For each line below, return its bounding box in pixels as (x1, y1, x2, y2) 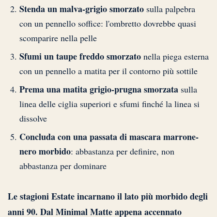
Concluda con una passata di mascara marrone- (19, 130, 199, 143)
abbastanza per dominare (19, 159, 107, 171)
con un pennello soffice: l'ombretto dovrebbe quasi (19, 17, 196, 29)
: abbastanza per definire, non (71, 145, 174, 157)
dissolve (19, 112, 47, 124)
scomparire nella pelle (19, 31, 97, 44)
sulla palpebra (144, 2, 195, 15)
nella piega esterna (141, 50, 209, 62)
